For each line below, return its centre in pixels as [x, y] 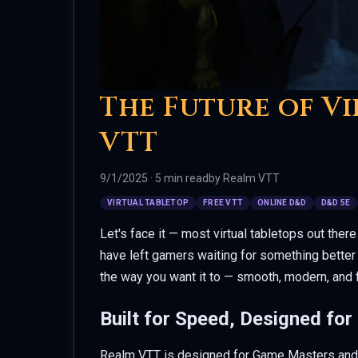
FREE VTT [223, 203]
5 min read [182, 178]
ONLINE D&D [282, 203]
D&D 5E [335, 203]
